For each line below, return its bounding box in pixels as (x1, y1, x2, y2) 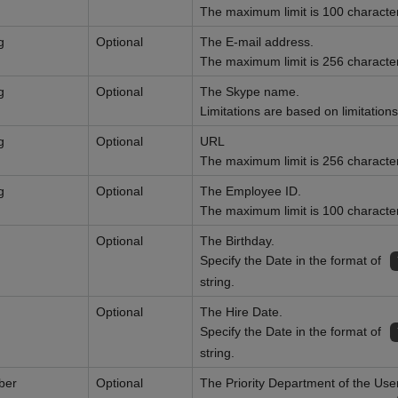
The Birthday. (200, 234, 275, 248)
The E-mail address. (200, 35, 314, 49)
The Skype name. (200, 84, 299, 99)
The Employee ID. (200, 184, 301, 198)
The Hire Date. (200, 305, 283, 319)
